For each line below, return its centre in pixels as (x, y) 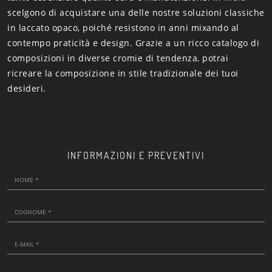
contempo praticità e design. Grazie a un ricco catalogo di (133, 42)
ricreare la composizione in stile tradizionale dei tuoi (123, 73)
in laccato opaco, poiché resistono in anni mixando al (123, 27)
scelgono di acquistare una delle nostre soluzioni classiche (136, 12)
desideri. (27, 88)
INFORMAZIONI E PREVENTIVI (136, 155)
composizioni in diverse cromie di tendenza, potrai (118, 58)
